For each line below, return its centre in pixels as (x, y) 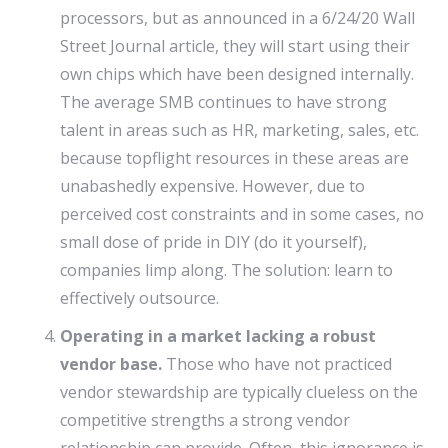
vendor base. (111, 364)
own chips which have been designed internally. (237, 74)
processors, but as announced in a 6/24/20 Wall (237, 18)
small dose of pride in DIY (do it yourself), (213, 242)
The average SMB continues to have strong (223, 102)
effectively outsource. (139, 298)
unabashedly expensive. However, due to (212, 186)
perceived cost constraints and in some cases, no (242, 214)
